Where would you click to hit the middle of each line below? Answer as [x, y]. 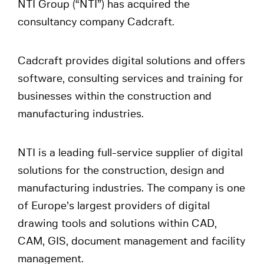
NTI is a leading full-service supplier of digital [130, 153]
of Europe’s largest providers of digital [114, 206]
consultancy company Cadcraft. [96, 22]
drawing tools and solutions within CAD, [117, 224]
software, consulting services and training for [131, 79]
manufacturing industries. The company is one [131, 189]
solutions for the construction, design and [121, 171]
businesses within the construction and [115, 97]
